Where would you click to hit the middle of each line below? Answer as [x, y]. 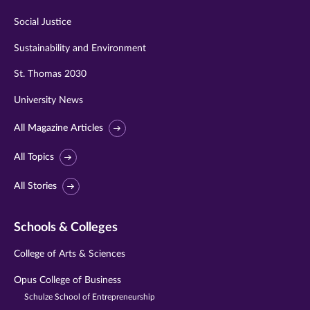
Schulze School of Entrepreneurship [90, 297]
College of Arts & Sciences [70, 254]
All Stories [35, 186]
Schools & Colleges [66, 227]
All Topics [34, 157]
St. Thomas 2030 [50, 74]
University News [48, 101]
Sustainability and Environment [80, 48]
